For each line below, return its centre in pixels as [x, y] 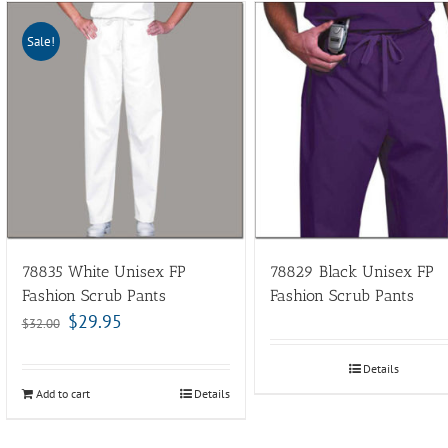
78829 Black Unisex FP [351, 272]
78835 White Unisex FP [103, 272]
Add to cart [62, 394]
